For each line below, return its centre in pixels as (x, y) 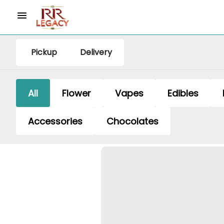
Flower (76, 93)
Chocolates (132, 121)
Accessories (55, 121)
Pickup (44, 52)
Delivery (96, 52)
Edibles (183, 93)
